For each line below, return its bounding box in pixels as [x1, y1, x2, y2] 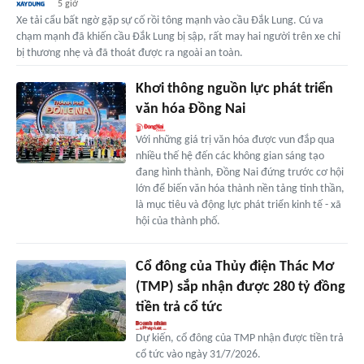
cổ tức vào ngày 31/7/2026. [135, 348, 261, 361]
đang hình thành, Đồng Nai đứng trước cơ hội [135, 166, 344, 179]
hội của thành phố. [135, 214, 220, 227]
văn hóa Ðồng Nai [135, 101, 245, 117]
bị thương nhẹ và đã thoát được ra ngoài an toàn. [16, 46, 243, 59]
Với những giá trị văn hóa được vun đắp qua [135, 133, 335, 146]
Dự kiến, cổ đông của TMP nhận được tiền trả [135, 331, 344, 344]
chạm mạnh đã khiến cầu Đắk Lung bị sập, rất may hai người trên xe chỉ [16, 30, 340, 43]
